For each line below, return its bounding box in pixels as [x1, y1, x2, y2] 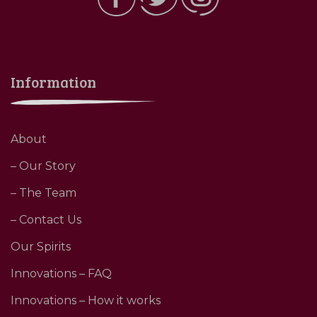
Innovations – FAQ [11, 266, 112, 280]
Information [11, 71, 96, 92]
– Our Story [11, 158, 76, 173]
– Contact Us [11, 212, 81, 226]
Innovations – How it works [11, 293, 161, 307]
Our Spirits [11, 239, 71, 253]
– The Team [11, 185, 76, 200]
